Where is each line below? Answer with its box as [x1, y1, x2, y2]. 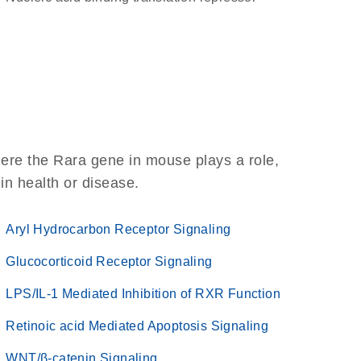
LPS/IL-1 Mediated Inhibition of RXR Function [6, 287, 280, 301]
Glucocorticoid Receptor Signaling [6, 255, 213, 268]
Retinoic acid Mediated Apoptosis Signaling [6, 319, 269, 333]
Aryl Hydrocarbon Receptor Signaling [6, 222, 231, 236]
